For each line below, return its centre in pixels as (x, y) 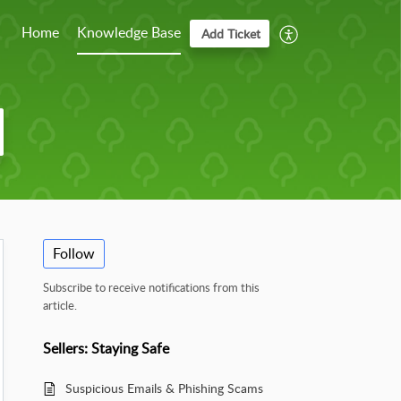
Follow (74, 254)
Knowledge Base (129, 32)
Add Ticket (231, 34)
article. (60, 306)
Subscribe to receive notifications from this (151, 288)
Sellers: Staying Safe (106, 348)
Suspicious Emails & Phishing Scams (164, 388)
